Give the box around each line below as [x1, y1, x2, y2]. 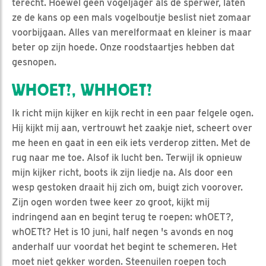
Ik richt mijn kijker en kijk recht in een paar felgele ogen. [12, 107, 254, 119]
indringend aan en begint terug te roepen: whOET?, [12, 211, 233, 223]
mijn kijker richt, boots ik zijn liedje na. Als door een [12, 166, 233, 178]
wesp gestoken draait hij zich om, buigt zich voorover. [12, 181, 243, 193]
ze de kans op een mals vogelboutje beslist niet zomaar [12, 11, 251, 23]
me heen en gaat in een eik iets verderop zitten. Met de [12, 137, 251, 148]
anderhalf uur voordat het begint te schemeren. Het [12, 240, 237, 252]
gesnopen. [12, 56, 56, 68]
